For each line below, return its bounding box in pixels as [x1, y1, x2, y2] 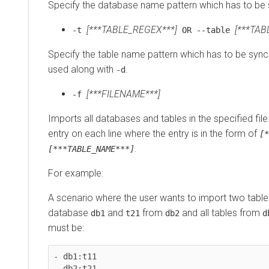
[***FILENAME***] [86, 88, 160, 100]
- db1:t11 [53, 252, 97, 262]
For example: [48, 168, 103, 180]
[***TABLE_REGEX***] [86, 24, 177, 36]
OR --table [177, 25, 235, 35]
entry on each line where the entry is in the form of [48, 128, 259, 140]
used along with [48, 64, 116, 76]
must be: [48, 222, 84, 234]
